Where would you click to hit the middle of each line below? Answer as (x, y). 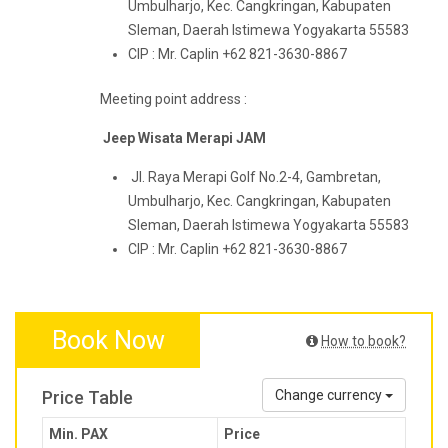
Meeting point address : (173, 99)
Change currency (330, 395)
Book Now (108, 341)
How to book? (363, 341)
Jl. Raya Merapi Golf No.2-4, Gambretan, (254, 177)
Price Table (87, 398)
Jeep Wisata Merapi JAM (184, 138)
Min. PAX (78, 434)
